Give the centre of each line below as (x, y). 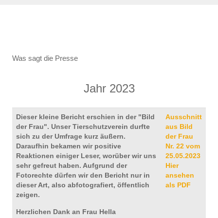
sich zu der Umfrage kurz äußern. (71, 136)
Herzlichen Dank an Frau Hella (66, 212)
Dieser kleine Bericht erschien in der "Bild (85, 117)
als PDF (178, 185)
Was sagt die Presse (45, 58)
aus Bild (179, 127)
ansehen (180, 175)
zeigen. (28, 195)
